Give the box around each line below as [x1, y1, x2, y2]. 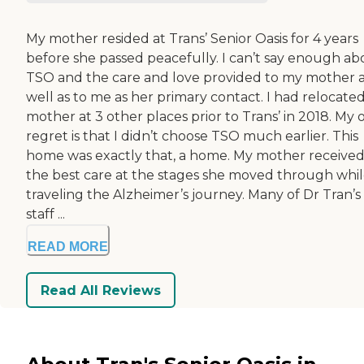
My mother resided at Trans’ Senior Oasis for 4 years [26, 31, 358, 47]
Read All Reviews [41, 282, 161, 298]
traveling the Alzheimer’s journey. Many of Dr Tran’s [26, 187, 361, 203]
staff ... [26, 206, 65, 223]
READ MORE [28, 240, 108, 254]
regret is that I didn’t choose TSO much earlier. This [26, 128, 358, 145]
